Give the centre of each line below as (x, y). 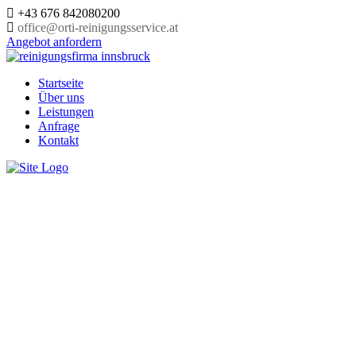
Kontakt (58, 140)
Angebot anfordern (54, 42)
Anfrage (59, 126)
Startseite (61, 83)
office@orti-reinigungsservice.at (98, 27)
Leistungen (66, 112)
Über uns (61, 97)
